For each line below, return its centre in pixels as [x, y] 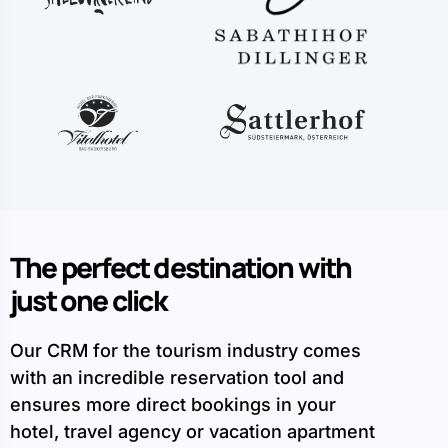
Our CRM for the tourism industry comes [185, 351]
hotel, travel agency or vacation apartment [192, 432]
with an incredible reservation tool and [177, 378]
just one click [88, 300]
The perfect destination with [181, 267]
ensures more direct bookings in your [173, 405]
